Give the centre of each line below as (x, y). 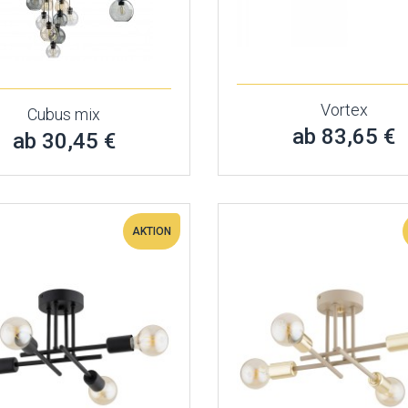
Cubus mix (64, 114)
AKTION (151, 231)
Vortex (344, 110)
